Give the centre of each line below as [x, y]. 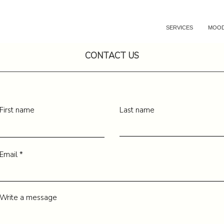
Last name [137, 110]
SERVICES [179, 27]
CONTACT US [112, 56]
